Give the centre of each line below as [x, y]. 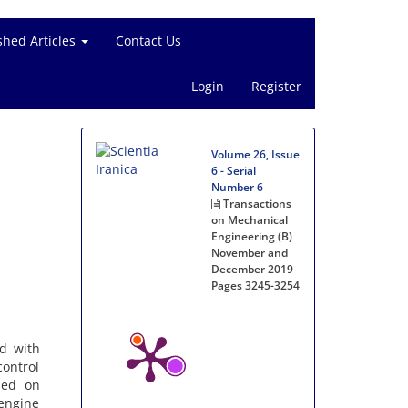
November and [250, 253]
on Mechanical [250, 220]
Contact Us [148, 41]
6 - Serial [234, 171]
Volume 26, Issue [256, 154]
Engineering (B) [252, 236]
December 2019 [253, 269]
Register [276, 86]
